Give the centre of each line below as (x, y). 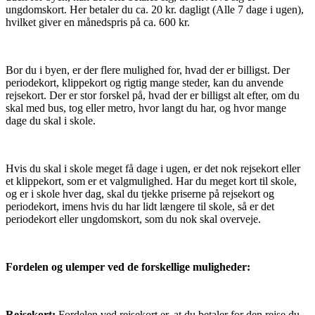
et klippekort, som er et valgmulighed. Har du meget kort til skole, (151, 181)
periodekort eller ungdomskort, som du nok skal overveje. (133, 219)
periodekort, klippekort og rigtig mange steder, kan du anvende (144, 83)
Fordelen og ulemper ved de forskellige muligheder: (128, 267)
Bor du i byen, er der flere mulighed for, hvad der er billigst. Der (148, 70)
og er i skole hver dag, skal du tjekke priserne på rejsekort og (140, 194)
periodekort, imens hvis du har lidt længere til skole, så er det (140, 207)
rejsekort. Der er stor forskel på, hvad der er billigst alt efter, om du (153, 96)
